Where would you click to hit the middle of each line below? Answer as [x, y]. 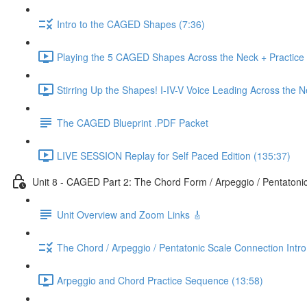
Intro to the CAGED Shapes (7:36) [131, 24]
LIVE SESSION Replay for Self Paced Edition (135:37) [174, 155]
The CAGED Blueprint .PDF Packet [133, 122]
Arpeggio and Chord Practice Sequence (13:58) [160, 280]
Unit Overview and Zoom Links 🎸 [130, 214]
